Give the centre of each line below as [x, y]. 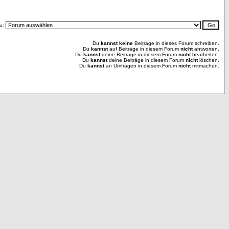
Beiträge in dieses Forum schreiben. [176, 43]
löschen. [209, 60]
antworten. [206, 49]
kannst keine [117, 43]
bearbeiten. [205, 54]
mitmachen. [205, 66]
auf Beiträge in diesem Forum [144, 49]
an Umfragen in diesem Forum [141, 66]
